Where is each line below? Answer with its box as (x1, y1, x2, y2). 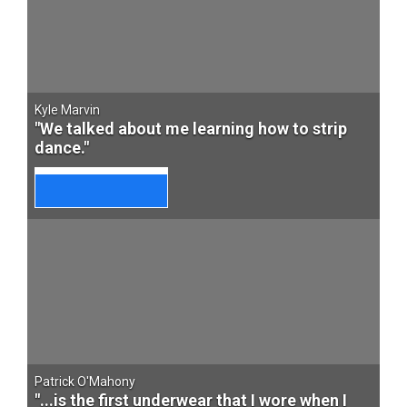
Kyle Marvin (35, 103, 100, 117)
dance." (35, 138, 89, 157)
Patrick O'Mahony (35, 374, 135, 389)
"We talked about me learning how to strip (35, 119, 347, 138)
